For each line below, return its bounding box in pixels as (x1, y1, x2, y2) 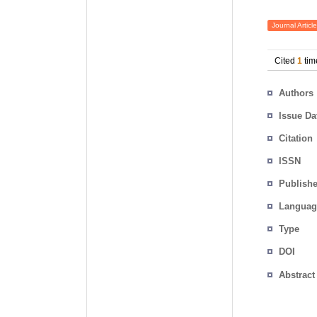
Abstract (279, 269, 315, 280)
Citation (279, 133, 313, 144)
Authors (279, 88, 313, 98)
